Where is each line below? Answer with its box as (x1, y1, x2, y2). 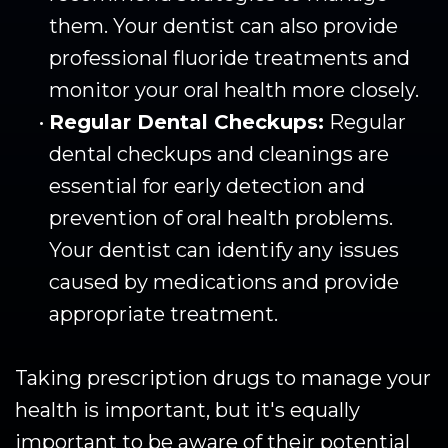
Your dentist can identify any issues (49, 237, 399, 262)
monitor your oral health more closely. (49, 77, 419, 102)
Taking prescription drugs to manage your (15, 365, 431, 390)
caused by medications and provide (49, 269, 399, 294)
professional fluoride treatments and (49, 45, 410, 70)
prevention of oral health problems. (49, 205, 393, 230)
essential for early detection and (49, 173, 365, 198)
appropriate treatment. (49, 301, 278, 326)
